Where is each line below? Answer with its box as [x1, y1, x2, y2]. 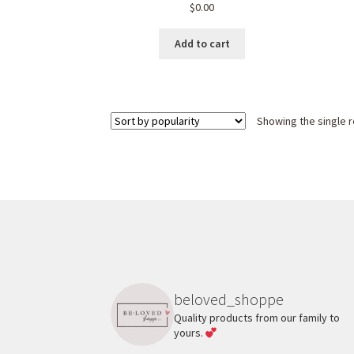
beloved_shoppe [174, 289, 284, 310]
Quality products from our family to [174, 311, 341, 326]
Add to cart [174, 36, 230, 51]
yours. [174, 326, 206, 341]
